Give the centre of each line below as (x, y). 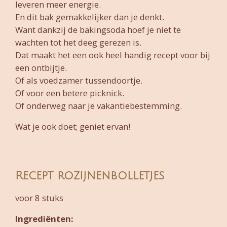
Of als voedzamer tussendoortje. (79, 80)
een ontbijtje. (41, 67)
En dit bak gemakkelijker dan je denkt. (90, 17)
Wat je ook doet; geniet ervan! (73, 127)
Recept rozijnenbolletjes (90, 176)
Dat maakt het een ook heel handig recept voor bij (113, 55)
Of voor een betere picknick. (70, 93)
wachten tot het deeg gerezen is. (78, 42)
